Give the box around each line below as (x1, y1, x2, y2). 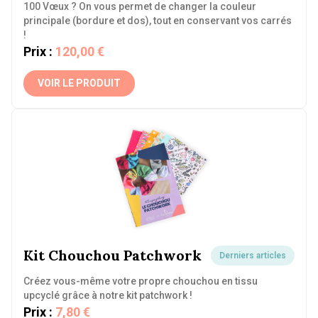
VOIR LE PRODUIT (38, 77, 121, 89)
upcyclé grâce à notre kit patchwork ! (23, 290, 192, 301)
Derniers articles (219, 251, 286, 261)
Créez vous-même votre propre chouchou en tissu (23, 275, 258, 287)
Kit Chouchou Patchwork (23, 246, 202, 264)
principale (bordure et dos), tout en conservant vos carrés (23, 15, 292, 26)
